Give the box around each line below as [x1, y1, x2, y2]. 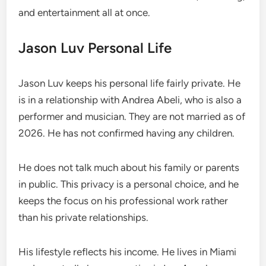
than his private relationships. [18, 211, 149, 223]
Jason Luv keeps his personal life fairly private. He [18, 77, 241, 89]
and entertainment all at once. [18, 6, 151, 18]
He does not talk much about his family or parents [18, 161, 240, 173]
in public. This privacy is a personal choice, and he [18, 178, 239, 190]
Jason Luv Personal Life [18, 39, 172, 56]
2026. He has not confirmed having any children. [18, 126, 235, 139]
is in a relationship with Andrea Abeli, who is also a [18, 93, 242, 106]
